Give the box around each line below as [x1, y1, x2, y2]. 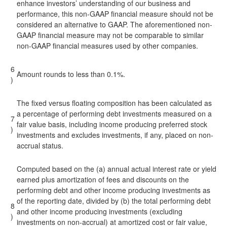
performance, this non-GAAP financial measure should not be [17, 9, 213, 19]
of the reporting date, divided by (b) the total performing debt [17, 196, 211, 206]
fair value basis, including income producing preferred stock [17, 119, 207, 129]
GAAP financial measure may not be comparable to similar [17, 30, 204, 40]
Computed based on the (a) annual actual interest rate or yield [17, 164, 216, 174]
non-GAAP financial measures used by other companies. [17, 41, 198, 51]
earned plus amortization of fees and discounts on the [17, 174, 189, 184]
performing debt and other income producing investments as [17, 185, 210, 195]
